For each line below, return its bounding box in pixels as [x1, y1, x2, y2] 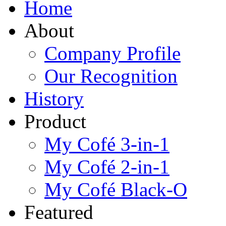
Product [24, 110, 86, 133]
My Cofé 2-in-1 [44, 156, 169, 178]
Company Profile [44, 42, 181, 65]
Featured [24, 201, 93, 223]
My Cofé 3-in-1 [44, 133, 169, 155]
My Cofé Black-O [44, 179, 187, 201]
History [24, 88, 84, 110]
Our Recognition [44, 65, 178, 87]
